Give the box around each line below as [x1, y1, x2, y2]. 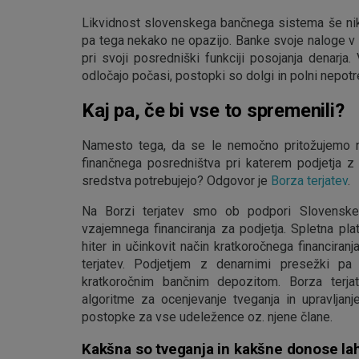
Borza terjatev [271, 173, 348, 188]
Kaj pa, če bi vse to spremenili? [82, 99, 345, 122]
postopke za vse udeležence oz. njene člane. [82, 309, 333, 325]
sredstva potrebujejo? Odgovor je [82, 173, 271, 188]
